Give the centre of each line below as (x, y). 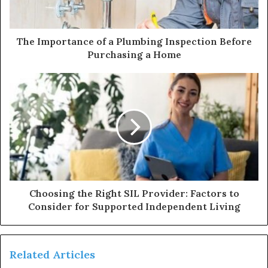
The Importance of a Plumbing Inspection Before (134, 42)
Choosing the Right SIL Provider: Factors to (134, 194)
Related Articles (52, 255)
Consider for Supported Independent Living (134, 207)
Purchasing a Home (134, 55)
